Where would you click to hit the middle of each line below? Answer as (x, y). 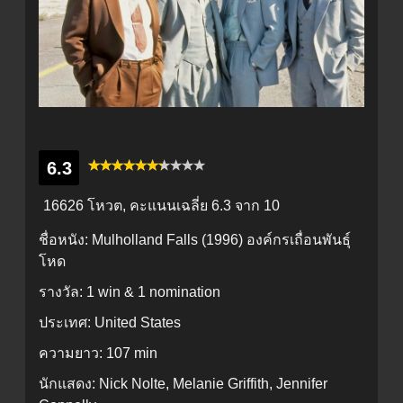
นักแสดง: (69, 383)
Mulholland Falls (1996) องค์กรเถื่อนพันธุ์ (221, 239)
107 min (132, 353)
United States (138, 322)
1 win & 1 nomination (153, 291)
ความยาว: (72, 353)
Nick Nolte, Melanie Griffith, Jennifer (213, 383)
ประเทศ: (67, 322)
